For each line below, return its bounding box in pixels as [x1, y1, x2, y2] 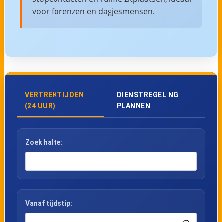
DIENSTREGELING [116, 90, 179, 99]
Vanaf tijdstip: [25, 199, 72, 208]
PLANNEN [116, 101, 151, 110]
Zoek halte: [25, 138, 62, 146]
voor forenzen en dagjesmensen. [32, 5, 155, 17]
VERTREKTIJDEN [24, 90, 84, 99]
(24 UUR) [24, 101, 55, 110]
